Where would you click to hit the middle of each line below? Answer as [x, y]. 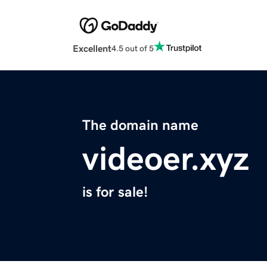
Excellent [92, 49]
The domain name [140, 125]
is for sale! [115, 192]
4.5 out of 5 [133, 48]
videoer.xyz [166, 159]
